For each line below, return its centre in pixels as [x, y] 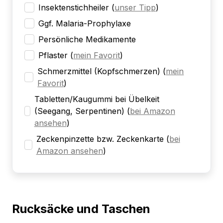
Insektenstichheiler [74, 8]
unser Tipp [135, 8]
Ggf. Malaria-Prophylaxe [85, 24]
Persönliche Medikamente [87, 40]
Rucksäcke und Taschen [81, 209]
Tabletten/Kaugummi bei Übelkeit [97, 99]
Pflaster [53, 56]
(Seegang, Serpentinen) [79, 111]
